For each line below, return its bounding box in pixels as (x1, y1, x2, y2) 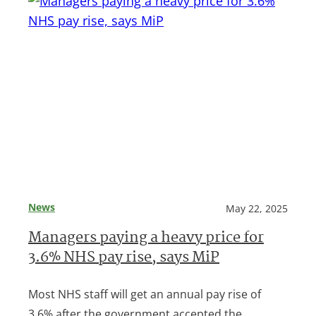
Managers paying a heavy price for (28, 227, 264, 251)
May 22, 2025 (226, 202, 288, 216)
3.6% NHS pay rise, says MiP (28, 247, 219, 271)
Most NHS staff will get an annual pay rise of (28, 286, 261, 303)
